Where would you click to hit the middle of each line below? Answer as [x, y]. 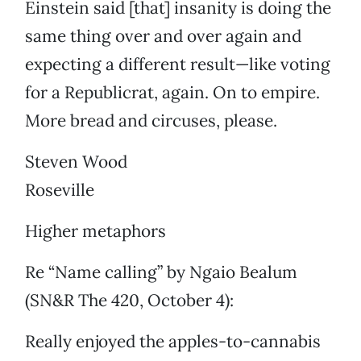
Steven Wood [76, 162]
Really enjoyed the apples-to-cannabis [173, 342]
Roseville [60, 190]
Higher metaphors [95, 231]
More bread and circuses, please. [151, 121]
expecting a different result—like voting [178, 64]
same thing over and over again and [163, 36]
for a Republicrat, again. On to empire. [172, 93]
